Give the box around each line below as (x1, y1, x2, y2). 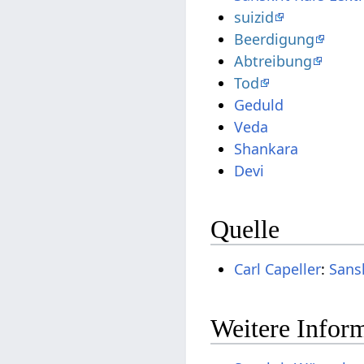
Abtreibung (234, 50, 313, 71)
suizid (234, 6, 275, 27)
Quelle (210, 214, 280, 245)
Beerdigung (234, 28, 315, 49)
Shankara (234, 138, 299, 158)
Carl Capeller (234, 259, 322, 279)
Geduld (234, 94, 284, 115)
